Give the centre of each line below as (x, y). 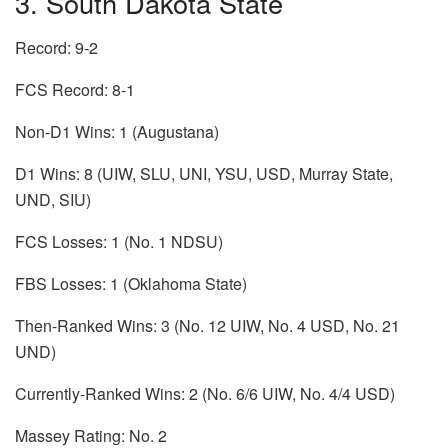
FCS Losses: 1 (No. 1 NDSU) (119, 241)
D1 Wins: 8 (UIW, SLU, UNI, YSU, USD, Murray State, (204, 173)
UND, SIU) (53, 199)
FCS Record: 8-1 (75, 89)
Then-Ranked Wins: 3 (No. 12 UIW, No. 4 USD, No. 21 (207, 325)
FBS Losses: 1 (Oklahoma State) (131, 283)
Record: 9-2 (56, 47)
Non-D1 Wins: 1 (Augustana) (117, 131)
